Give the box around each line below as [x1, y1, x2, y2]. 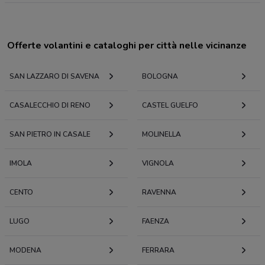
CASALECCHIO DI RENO [9, 101, 91, 111]
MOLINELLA [142, 130, 181, 140]
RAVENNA [142, 188, 176, 198]
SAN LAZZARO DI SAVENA [9, 72, 99, 82]
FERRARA [142, 245, 174, 256]
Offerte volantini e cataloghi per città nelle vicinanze [7, 39, 247, 53]
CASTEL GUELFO [142, 101, 198, 111]
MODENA [9, 245, 41, 256]
